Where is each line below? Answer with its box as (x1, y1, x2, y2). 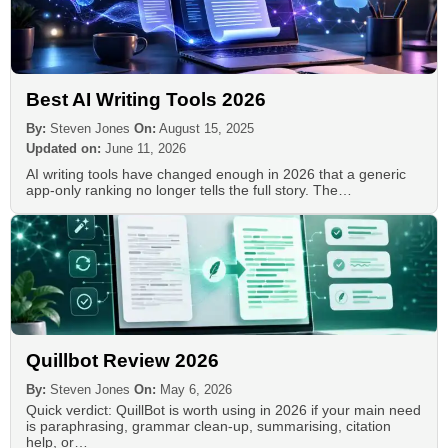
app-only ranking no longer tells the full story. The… (26, 181, 352, 198)
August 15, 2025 (159, 120, 254, 136)
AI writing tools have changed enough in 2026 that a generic (26, 165, 406, 182)
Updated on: (26, 140, 101, 156)
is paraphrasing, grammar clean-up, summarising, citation (26, 417, 391, 434)
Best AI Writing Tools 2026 (26, 88, 266, 110)
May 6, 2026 (160, 381, 232, 397)
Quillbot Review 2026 (26, 349, 219, 371)
